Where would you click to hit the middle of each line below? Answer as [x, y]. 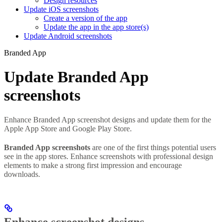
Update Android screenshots [68, 36]
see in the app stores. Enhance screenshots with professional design [109, 156]
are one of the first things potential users [153, 147]
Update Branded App [76, 77]
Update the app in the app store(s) [96, 27]
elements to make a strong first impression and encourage [93, 165]
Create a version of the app [85, 18]
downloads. [22, 174]
